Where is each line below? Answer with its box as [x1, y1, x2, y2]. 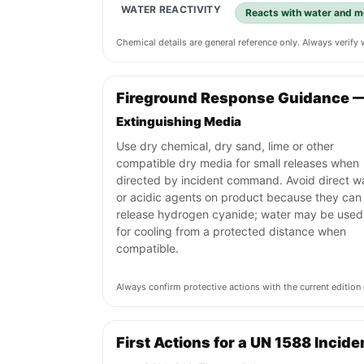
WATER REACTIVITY [121, 3, 221, 16]
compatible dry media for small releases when [116, 156, 359, 171]
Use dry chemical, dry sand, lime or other [116, 139, 334, 154]
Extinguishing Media [116, 114, 241, 130]
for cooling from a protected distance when [116, 224, 346, 239]
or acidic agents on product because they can [116, 190, 362, 205]
